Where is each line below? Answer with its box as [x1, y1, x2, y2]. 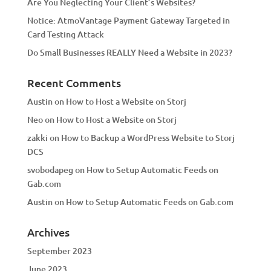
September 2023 [27, 244, 92, 256]
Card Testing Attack [27, 28, 104, 40]
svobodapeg [27, 163, 73, 175]
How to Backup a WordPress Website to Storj [60, 131, 235, 143]
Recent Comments [27, 75, 121, 90]
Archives [27, 224, 70, 239]
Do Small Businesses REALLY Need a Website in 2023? [27, 46, 232, 58]
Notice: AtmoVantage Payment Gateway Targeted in [27, 14, 230, 26]
